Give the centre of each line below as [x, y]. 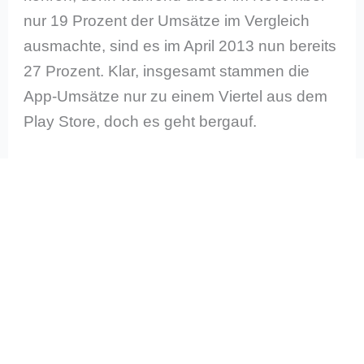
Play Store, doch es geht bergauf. [141, 121]
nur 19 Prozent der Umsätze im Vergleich [167, 20]
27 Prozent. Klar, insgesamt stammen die [167, 71]
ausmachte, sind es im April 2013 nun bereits [180, 45]
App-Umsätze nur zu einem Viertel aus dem [176, 96]
